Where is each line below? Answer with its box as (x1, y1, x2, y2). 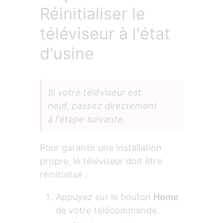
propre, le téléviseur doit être (40, 156, 165, 167)
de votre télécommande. (56, 205, 160, 216)
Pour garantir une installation (40, 142, 165, 153)
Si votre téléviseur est (48, 87, 144, 98)
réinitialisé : (40, 169, 87, 180)
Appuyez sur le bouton (56, 192, 154, 203)
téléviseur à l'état (40, 24, 170, 44)
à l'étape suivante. (48, 114, 125, 125)
